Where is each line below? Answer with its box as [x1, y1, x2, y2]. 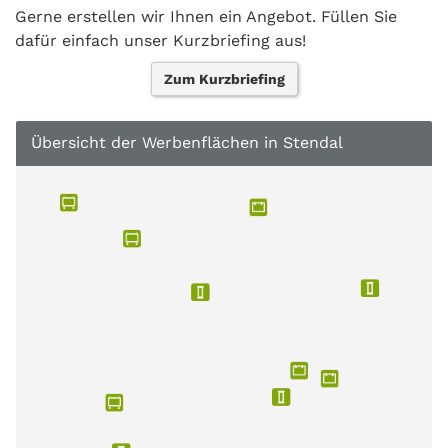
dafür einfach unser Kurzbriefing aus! [15, 31, 311, 50]
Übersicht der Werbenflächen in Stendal [31, 133, 343, 152]
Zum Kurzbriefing [163, 71, 285, 87]
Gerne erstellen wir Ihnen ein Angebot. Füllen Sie [15, 7, 397, 26]
